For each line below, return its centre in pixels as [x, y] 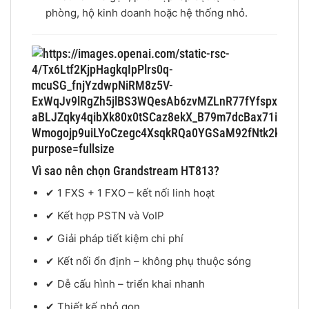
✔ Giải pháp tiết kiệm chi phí [114, 239]
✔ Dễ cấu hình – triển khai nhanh [125, 284]
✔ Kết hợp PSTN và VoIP [104, 216]
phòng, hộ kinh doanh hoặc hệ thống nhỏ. [146, 12]
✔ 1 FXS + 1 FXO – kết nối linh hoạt [130, 193]
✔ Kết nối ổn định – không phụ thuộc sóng [148, 261]
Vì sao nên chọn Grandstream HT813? [126, 171]
